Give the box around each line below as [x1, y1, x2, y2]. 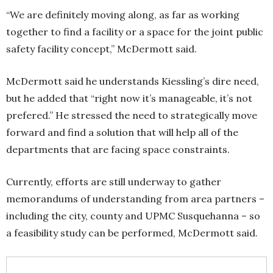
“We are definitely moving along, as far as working [6, 9, 239, 21]
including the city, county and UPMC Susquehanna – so [6, 210, 260, 222]
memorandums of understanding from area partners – [6, 193, 264, 205]
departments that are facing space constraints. [6, 143, 232, 156]
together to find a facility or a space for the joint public [6, 26, 263, 38]
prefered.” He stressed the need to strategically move [6, 109, 257, 122]
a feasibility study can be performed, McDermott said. [6, 227, 260, 239]
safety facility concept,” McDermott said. [6, 43, 199, 55]
